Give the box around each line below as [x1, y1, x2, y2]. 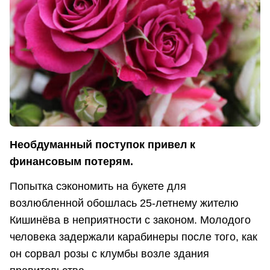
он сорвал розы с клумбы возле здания [10, 248, 209, 260]
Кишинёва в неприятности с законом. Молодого [10, 214, 251, 227]
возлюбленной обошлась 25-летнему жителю [10, 197, 239, 210]
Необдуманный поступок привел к [10, 138, 195, 151]
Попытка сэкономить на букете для [10, 180, 186, 193]
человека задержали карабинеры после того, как [10, 231, 257, 243]
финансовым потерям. [10, 155, 133, 168]
